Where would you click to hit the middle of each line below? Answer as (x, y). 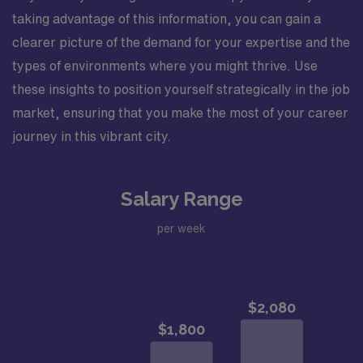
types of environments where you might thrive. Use (165, 66)
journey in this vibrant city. (92, 136)
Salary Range (181, 199)
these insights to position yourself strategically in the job (181, 89)
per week (181, 228)
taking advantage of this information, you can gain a (167, 19)
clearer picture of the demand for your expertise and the (181, 42)
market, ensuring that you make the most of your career (180, 113)
